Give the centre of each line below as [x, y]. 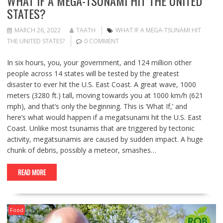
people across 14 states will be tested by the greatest [93, 74]
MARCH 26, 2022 [37, 30]
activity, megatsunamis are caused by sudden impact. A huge [105, 139]
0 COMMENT [101, 41]
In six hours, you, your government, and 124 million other [99, 63]
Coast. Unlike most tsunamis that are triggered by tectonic [101, 128]
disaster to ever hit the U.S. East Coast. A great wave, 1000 [101, 85]
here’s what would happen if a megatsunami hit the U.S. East [104, 117]
